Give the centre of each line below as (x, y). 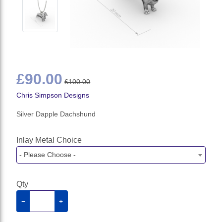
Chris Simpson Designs (53, 95)
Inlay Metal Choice (49, 140)
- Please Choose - (48, 155)
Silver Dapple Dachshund (56, 114)
